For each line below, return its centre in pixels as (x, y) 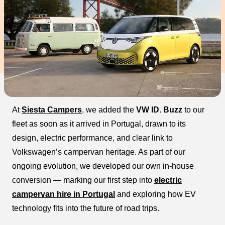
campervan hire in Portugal (64, 194)
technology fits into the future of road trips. (86, 208)
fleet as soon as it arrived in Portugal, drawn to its (99, 124)
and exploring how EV (155, 194)
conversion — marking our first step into (83, 180)
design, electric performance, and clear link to (92, 138)
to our (193, 110)
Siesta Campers (52, 110)
